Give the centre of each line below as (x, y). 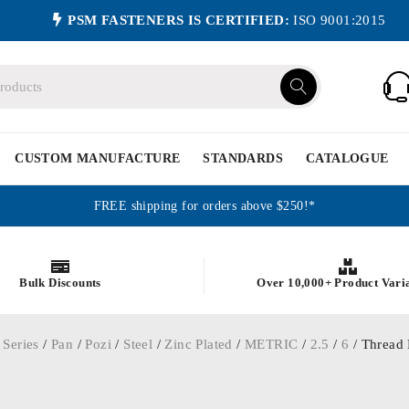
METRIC (272, 344)
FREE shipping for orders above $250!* (204, 206)
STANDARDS (243, 158)
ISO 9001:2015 (338, 20)
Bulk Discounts (60, 282)
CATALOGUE (347, 158)
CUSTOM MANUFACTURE (98, 158)
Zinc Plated (199, 344)
